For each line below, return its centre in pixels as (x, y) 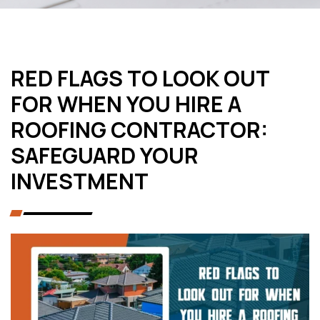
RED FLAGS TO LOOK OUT (140, 78)
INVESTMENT (80, 181)
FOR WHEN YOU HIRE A (126, 104)
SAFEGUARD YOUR (105, 155)
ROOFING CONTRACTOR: (139, 130)
